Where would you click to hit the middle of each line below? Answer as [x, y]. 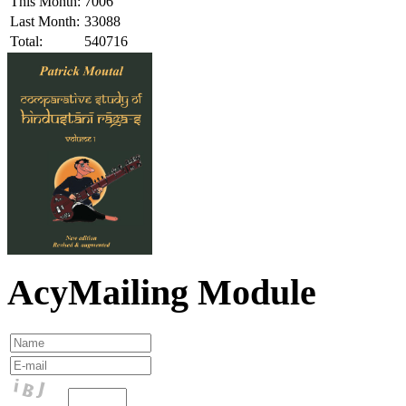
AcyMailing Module [162, 293]
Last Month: [45, 21]
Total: [26, 41]
